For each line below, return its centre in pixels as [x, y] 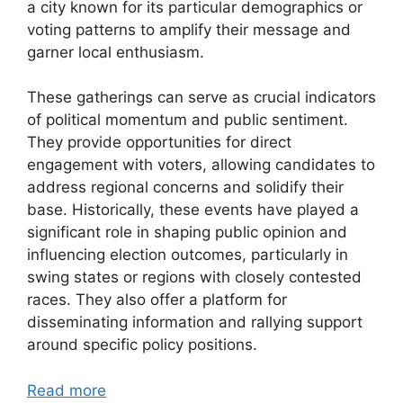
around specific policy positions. [142, 345]
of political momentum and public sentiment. [188, 120]
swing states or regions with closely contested [194, 277]
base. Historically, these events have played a [193, 210]
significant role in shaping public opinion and [187, 232]
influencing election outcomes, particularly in [188, 255]
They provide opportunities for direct [159, 142]
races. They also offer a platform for [157, 300]
